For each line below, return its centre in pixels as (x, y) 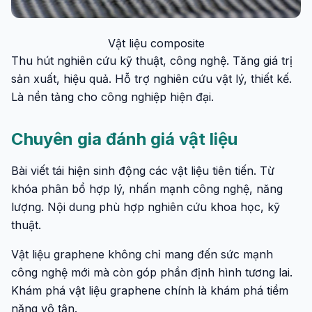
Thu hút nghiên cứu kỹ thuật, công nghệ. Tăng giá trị (152, 61)
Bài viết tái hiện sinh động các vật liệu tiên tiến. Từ (143, 171)
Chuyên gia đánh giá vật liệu (124, 139)
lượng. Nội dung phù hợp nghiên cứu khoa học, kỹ (146, 207)
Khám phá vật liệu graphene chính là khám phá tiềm (150, 290)
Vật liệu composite (156, 43)
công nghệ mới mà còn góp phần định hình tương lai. (152, 272)
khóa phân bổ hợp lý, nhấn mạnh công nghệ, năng (147, 189)
